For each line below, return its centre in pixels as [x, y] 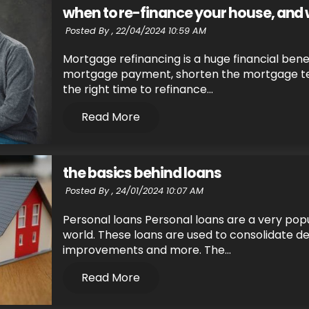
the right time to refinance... [138, 90]
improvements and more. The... [147, 250]
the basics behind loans [142, 173]
